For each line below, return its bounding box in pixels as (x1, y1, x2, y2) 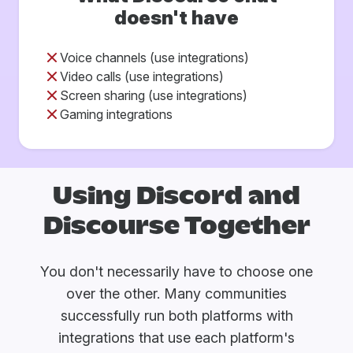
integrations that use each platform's (58, 329, 295, 347)
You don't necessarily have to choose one (40, 263, 313, 281)
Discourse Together (43, 216, 310, 238)
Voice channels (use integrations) (60, 49, 249, 65)
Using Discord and (53, 186, 300, 208)
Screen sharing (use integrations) (60, 87, 247, 103)
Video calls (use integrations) (60, 68, 224, 84)
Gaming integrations (60, 106, 173, 122)
